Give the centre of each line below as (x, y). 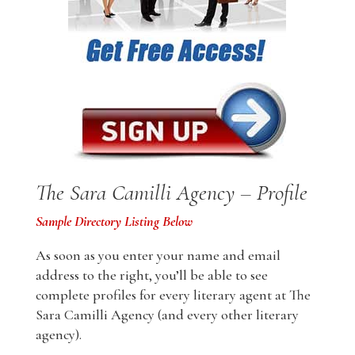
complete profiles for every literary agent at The (173, 295)
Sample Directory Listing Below (114, 221)
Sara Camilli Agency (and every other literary (167, 315)
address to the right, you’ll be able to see (151, 275)
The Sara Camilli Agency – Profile (171, 193)
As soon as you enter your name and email (158, 256)
